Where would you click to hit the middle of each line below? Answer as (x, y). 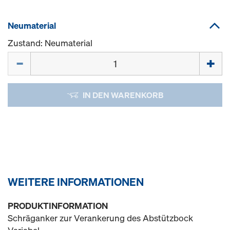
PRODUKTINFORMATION (58, 206)
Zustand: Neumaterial (50, 43)
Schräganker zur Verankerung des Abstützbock (100, 218)
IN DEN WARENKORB (123, 95)
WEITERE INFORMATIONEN (76, 182)
